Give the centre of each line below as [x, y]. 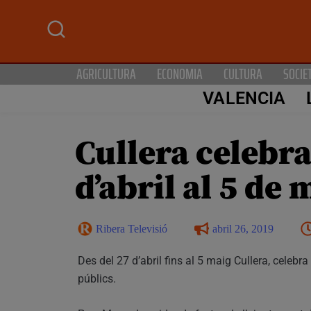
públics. [97, 278]
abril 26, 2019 [243, 228]
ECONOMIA [180, 74]
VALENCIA [244, 99]
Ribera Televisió [132, 228]
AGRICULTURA [106, 74]
